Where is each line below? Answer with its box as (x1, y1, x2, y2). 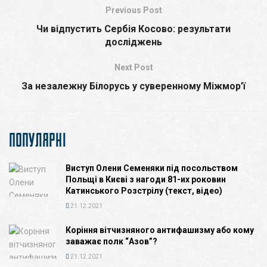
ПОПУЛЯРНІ (9, 128, 67, 151)
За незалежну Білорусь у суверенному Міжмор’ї (21, 80, 246, 92)
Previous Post (105, 5, 162, 15)
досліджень (105, 36, 162, 48)
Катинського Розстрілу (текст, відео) (66, 185, 222, 195)
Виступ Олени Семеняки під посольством (66, 163, 238, 173)
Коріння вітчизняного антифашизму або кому (66, 225, 254, 235)
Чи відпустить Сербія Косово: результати (36, 23, 231, 35)
